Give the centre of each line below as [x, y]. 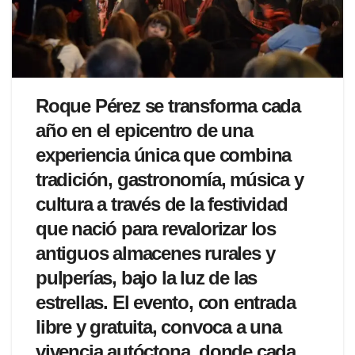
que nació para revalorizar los [156, 228]
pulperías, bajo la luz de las [147, 277]
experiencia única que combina [164, 155]
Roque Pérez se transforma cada [168, 105]
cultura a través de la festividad [162, 204]
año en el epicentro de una [144, 130]
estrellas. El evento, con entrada [166, 302]
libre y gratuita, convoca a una [158, 326]
